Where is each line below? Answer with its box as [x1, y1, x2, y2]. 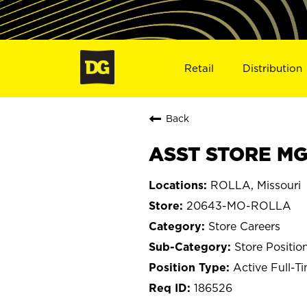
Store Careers [208, 219, 280, 232]
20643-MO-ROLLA [186, 199, 291, 212]
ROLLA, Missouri [210, 178, 301, 191]
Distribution [243, 62, 303, 74]
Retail [184, 62, 214, 74]
